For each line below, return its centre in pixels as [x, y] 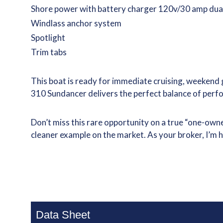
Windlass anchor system [76, 23]
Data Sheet [63, 215]
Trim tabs [49, 52]
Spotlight [48, 38]
